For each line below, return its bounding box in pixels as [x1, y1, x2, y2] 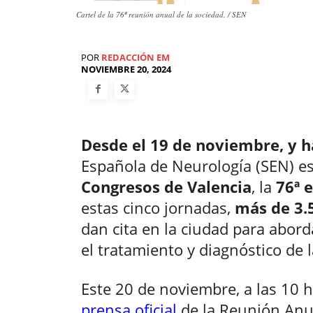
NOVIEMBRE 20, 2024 [81, 63, 171, 76]
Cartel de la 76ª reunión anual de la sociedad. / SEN [76, 8, 246, 20]
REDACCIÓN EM [101, 50, 170, 64]
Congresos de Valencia [81, 176, 252, 198]
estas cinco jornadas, [81, 197, 235, 219]
